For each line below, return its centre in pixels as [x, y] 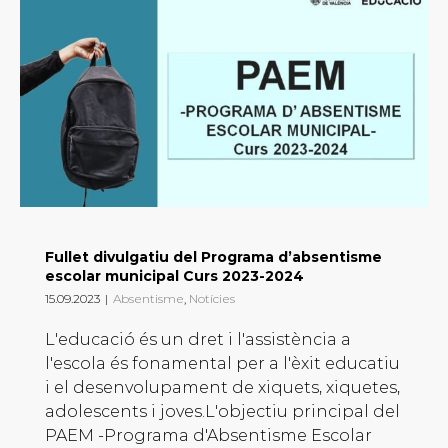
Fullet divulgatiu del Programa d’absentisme [213, 257]
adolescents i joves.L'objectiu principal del [222, 412]
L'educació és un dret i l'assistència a [198, 340]
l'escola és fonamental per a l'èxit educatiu [222, 364]
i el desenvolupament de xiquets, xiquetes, [222, 388]
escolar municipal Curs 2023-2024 [174, 276]
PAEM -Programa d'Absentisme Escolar [208, 436]
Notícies [212, 299]
